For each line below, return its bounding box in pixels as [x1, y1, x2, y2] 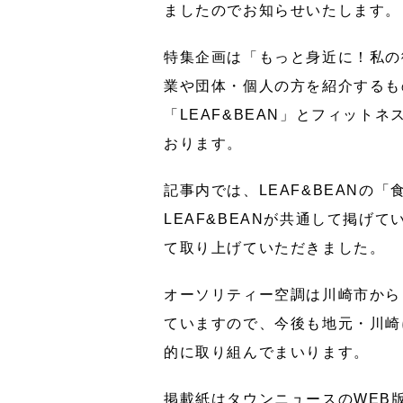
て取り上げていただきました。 [164, 240, 386, 255]
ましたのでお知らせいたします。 [164, 3, 401, 18]
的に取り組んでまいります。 [164, 345, 370, 360]
